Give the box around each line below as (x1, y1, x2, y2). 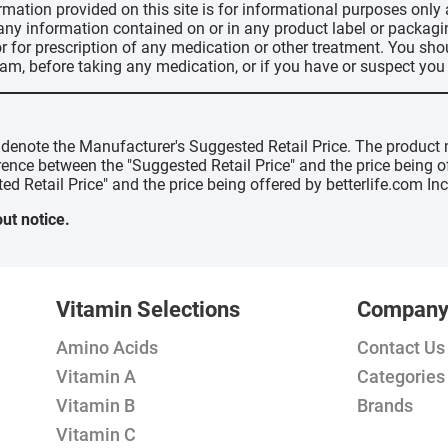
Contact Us (357, 337, 446, 358)
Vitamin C (56, 424, 136, 445)
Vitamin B (56, 395, 135, 416)
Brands (357, 395, 414, 416)
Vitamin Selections (56, 297, 240, 322)
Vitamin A (56, 366, 136, 387)
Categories (357, 366, 446, 387)
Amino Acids (56, 337, 158, 358)
